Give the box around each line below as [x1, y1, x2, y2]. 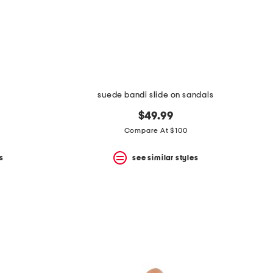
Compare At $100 [124, 127, 188, 135]
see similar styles [132, 154, 199, 161]
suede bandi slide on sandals [97, 91, 214, 100]
